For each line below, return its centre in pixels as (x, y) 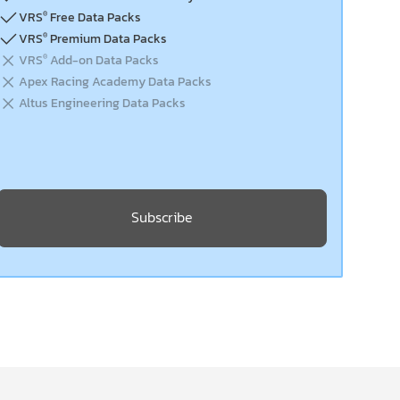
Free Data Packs (94, 17)
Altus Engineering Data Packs (102, 103)
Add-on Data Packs (103, 60)
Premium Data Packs (107, 39)
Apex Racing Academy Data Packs (115, 82)
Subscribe (162, 217)
